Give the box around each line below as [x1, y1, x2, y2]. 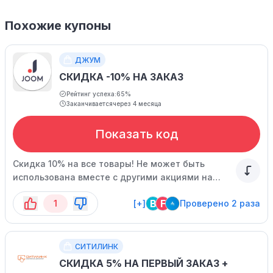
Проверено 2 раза [180, 198, 260, 208]
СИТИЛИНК [75, 242, 118, 251]
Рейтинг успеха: [66, 90, 116, 97]
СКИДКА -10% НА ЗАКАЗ [59, 71, 183, 83]
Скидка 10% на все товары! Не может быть [13, 158, 205, 169]
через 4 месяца [113, 100, 161, 107]
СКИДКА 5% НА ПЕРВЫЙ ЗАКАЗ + [59, 257, 228, 269]
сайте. [13, 185, 41, 196]
